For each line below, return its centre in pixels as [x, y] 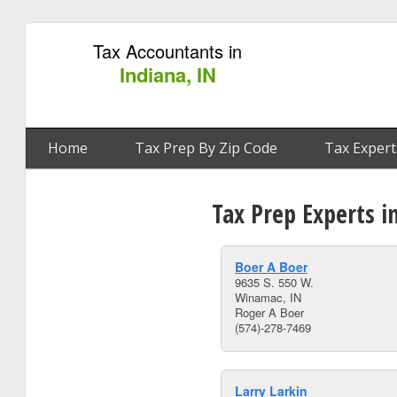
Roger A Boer [269, 312]
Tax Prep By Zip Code [206, 148]
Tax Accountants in [167, 51]
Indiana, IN [167, 74]
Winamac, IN [268, 297]
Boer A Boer [271, 267]
